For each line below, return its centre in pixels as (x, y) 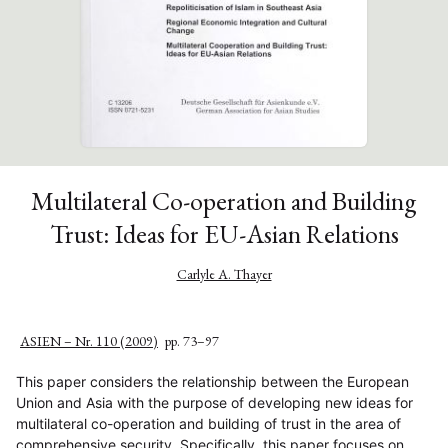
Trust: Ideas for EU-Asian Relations (224, 234)
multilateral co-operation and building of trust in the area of (208, 424)
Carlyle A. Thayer (224, 274)
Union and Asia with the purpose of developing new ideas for (214, 403)
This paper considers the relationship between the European (212, 382)
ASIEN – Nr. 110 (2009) (89, 341)
